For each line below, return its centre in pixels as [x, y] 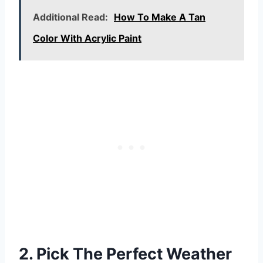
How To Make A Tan [160, 17]
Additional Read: [70, 17]
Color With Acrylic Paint [87, 38]
